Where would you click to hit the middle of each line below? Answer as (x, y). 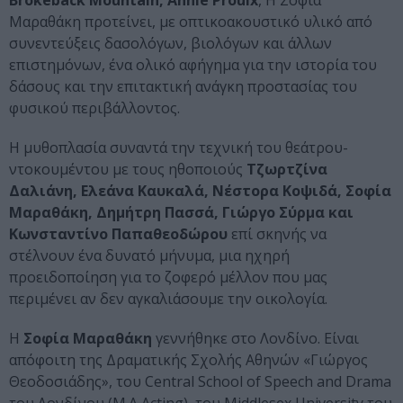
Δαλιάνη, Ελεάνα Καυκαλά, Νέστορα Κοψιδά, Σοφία (200, 191)
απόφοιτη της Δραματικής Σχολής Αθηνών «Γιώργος (188, 360)
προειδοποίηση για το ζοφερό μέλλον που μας (168, 278)
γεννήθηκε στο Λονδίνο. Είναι (255, 339)
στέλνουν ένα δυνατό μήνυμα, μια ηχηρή (149, 256)
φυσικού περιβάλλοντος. (94, 108)
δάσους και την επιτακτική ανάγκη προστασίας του (183, 87)
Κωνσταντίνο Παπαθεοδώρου (118, 234)
